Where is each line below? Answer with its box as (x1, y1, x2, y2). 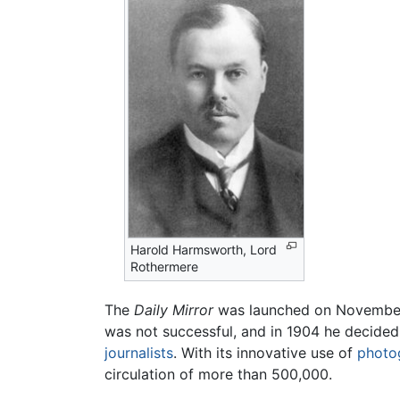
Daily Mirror (134, 301, 213, 320)
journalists (104, 344, 173, 362)
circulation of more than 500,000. (104, 365, 332, 384)
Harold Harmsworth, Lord (130, 241, 278, 257)
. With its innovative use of (173, 344, 357, 362)
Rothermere (130, 258, 199, 274)
